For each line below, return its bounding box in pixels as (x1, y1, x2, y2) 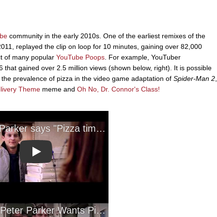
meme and (40, 85, 77, 93)
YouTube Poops (56, 53, 105, 61)
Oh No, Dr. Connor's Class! (77, 85, 160, 93)
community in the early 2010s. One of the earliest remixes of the (7, 31, 205, 40)
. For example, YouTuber (105, 53, 181, 61)
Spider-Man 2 (173, 74, 215, 82)
